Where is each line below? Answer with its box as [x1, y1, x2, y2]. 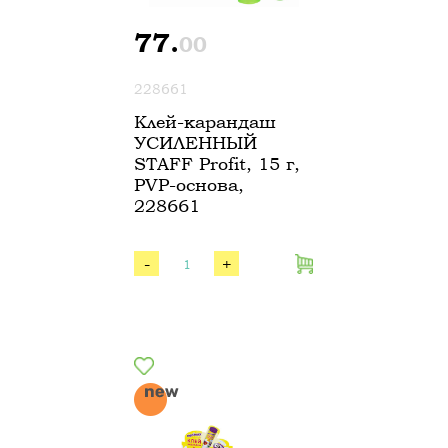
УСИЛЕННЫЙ [134, 132, 257, 153]
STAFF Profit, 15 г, [134, 153, 300, 174]
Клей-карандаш [134, 111, 276, 132]
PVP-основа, [134, 174, 244, 195]
